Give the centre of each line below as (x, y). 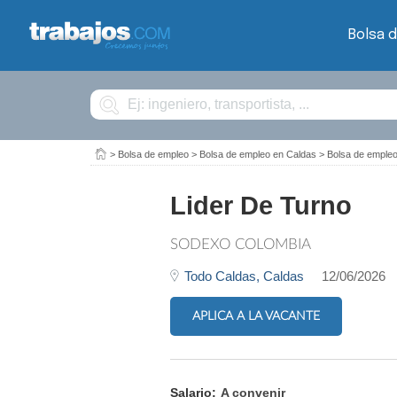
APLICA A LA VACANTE (256, 316)
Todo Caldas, (224, 276)
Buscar (105, 93)
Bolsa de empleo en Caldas (258, 154)
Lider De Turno (261, 206)
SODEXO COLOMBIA (241, 244)
